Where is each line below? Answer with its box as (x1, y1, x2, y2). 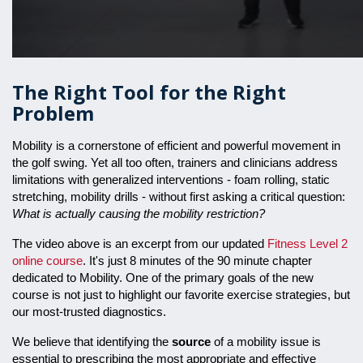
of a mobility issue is (211, 335, 321, 348)
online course (12, 254, 83, 267)
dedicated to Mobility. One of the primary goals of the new (12, 271, 314, 284)
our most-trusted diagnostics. (12, 305, 166, 318)
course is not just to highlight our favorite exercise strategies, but (12, 288, 350, 301)
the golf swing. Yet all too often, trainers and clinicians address (12, 156, 338, 169)
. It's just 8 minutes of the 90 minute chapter (83, 254, 312, 267)
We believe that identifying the (12, 335, 172, 348)
